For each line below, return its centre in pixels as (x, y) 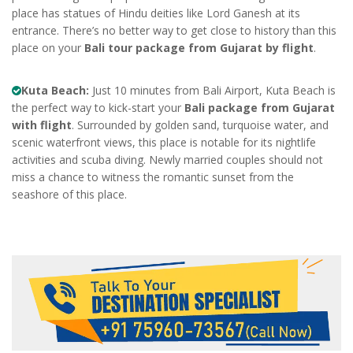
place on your (48, 47)
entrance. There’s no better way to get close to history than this (174, 30)
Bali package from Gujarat (260, 107)
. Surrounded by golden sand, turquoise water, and (200, 124)
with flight (42, 124)
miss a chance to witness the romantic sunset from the (153, 176)
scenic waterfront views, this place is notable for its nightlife (164, 142)
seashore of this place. (69, 194)
